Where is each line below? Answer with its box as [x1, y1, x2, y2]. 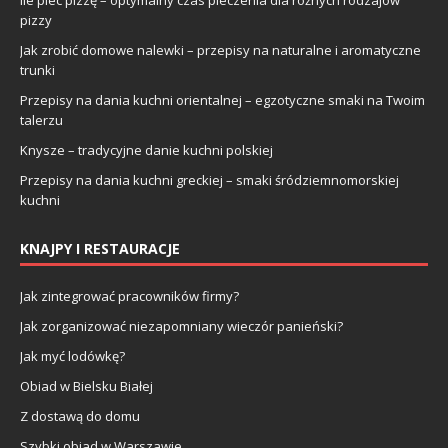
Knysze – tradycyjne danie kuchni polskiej [20, 140, 273, 159]
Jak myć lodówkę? [20, 346, 125, 365]
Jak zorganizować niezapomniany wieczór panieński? [20, 316, 343, 335]
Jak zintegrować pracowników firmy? [20, 286, 239, 305]
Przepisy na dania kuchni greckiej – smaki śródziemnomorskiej [20, 170, 399, 189]
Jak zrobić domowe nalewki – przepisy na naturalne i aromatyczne [20, 40, 421, 59]
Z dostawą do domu [20, 406, 140, 425]
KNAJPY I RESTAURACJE [20, 238, 180, 258]
